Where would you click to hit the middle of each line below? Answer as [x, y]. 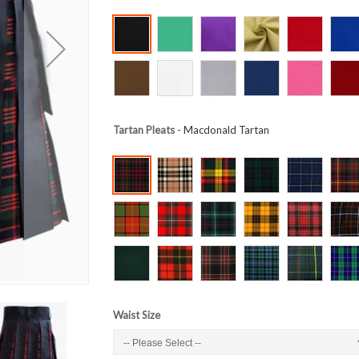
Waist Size [136, 315]
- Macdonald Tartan [222, 129]
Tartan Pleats [143, 129]
